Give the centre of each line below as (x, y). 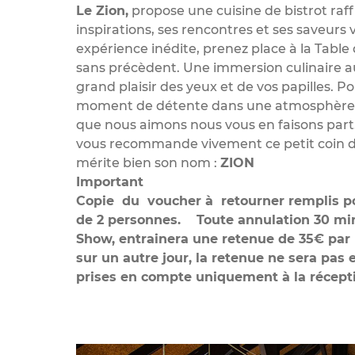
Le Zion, (102, 11)
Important (112, 182)
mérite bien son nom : (148, 163)
